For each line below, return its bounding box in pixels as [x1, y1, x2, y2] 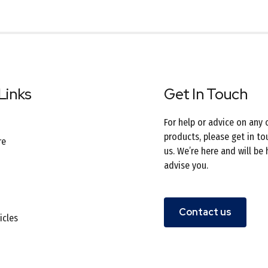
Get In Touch [164, 84, 248, 105]
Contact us [179, 206, 232, 219]
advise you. [164, 160, 208, 172]
